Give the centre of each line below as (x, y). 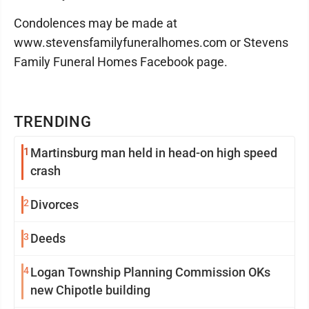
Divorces (54, 204)
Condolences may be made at (96, 23)
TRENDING (53, 121)
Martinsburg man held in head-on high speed (154, 152)
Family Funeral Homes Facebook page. (121, 61)
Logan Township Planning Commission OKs (150, 272)
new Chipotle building (90, 290)
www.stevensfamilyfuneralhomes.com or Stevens (151, 42)
